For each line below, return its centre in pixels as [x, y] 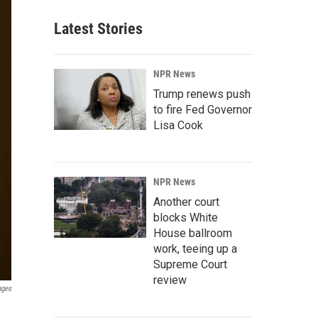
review [170, 280]
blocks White [186, 218]
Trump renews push [202, 94]
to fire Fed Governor [203, 110]
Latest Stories [98, 29]
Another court [186, 202]
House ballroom [193, 233]
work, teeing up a [195, 249]
